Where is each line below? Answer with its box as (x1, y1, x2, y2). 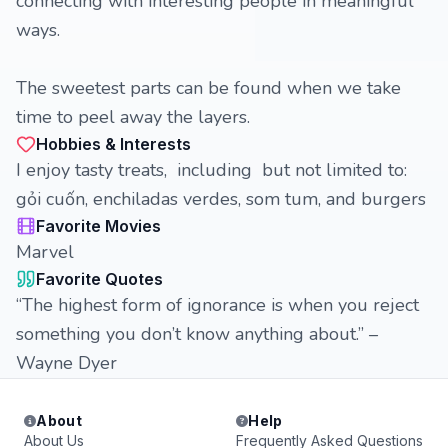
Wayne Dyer (16, 351, 117, 375)
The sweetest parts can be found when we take (16, 76, 401, 100)
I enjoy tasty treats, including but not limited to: (16, 158, 412, 182)
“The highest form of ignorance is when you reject (16, 293, 419, 317)
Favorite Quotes (36, 269, 163, 289)
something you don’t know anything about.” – (16, 322, 378, 346)
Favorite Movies (36, 216, 161, 236)
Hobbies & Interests (36, 134, 191, 154)
